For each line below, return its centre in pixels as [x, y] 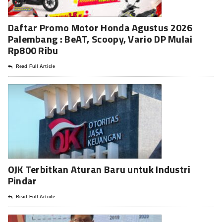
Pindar [22, 180]
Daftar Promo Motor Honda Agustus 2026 [100, 27]
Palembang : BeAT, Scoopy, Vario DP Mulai [100, 39]
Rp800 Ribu [33, 50]
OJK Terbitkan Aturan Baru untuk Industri [99, 169]
